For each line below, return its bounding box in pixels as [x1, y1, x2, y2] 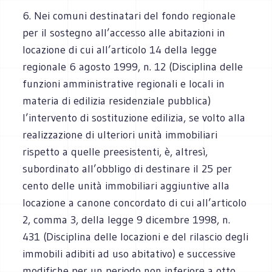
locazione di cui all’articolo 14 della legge [22, 42, 217, 56]
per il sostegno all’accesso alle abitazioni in [22, 25, 226, 39]
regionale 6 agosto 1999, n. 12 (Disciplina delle [22, 59, 243, 73]
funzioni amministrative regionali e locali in [22, 76, 225, 90]
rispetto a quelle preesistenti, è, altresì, [22, 144, 208, 158]
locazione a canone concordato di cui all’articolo [22, 195, 247, 209]
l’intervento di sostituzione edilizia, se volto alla [22, 110, 246, 124]
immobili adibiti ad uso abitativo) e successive [22, 246, 236, 260]
